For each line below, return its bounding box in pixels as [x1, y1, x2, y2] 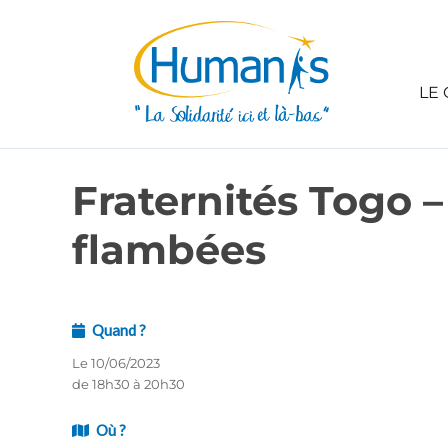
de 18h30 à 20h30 [72, 376, 185, 393]
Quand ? [92, 321, 147, 339]
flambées [72, 225, 266, 274]
